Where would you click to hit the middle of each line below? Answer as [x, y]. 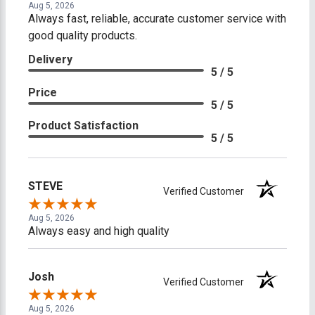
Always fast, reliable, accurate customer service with [157, 19]
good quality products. [83, 36]
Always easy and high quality [99, 231]
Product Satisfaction [83, 126]
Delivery [50, 60]
